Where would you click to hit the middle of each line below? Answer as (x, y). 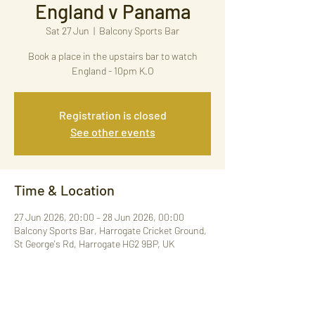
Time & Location (64, 190)
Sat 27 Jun (67, 31)
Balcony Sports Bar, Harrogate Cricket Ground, (110, 230)
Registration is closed (112, 115)
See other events (112, 132)
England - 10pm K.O (112, 71)
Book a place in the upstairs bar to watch (112, 56)
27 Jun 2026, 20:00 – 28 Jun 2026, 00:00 (99, 217)
